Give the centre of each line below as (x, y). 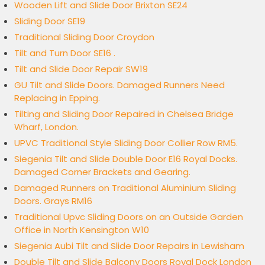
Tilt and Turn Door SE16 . (65, 53)
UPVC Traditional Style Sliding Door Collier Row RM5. (126, 143)
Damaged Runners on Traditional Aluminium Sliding (125, 188)
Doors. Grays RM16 (54, 201)
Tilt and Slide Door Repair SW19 (81, 69)
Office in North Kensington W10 (82, 230)
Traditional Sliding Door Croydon (85, 37)
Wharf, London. (47, 127)
